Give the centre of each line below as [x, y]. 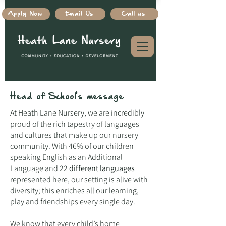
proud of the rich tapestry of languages [75, 124]
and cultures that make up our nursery [74, 135]
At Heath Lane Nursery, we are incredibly [77, 113]
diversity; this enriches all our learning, [74, 190]
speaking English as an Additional [66, 157]
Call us [133, 14]
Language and [35, 168]
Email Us [79, 14]
